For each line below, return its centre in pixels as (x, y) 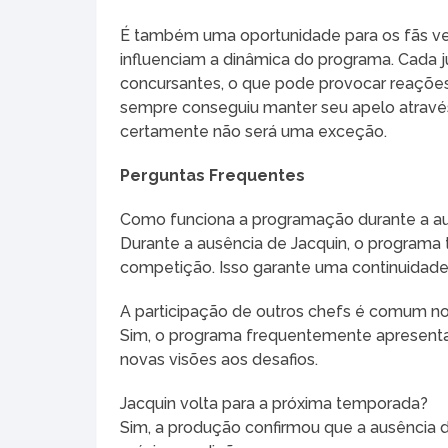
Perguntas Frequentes (213, 175)
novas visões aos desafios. (219, 359)
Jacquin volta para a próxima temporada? (274, 403)
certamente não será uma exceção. (254, 131)
